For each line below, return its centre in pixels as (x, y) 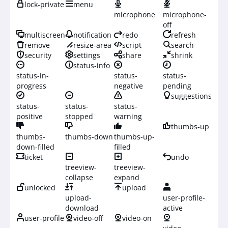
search (182, 45)
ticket (34, 157)
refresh (183, 35)
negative (129, 86)
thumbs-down (89, 137)
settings (87, 55)
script (132, 45)
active (173, 208)
